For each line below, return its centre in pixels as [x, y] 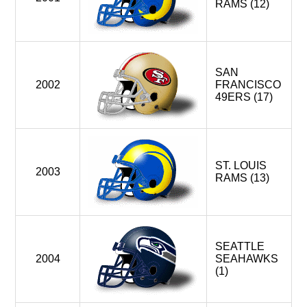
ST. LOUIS [241, 165]
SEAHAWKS [247, 259]
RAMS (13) [242, 178]
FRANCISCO [248, 85]
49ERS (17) [244, 97]
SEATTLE [240, 246]
